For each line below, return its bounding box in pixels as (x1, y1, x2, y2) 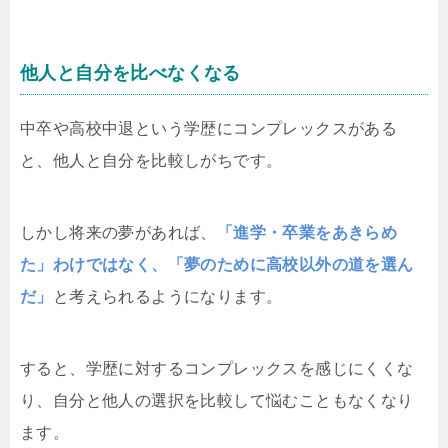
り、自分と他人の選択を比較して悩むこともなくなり (20, 392, 414, 409)
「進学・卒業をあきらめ (216, 224, 398, 241)
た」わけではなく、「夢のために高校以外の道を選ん (20, 256, 414, 273)
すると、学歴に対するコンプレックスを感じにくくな (20, 360, 414, 377)
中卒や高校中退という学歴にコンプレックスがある (20, 120, 398, 137)
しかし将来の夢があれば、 (20, 224, 217, 241)
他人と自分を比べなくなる (20, 63, 241, 83)
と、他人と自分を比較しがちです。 (20, 152, 283, 169)
